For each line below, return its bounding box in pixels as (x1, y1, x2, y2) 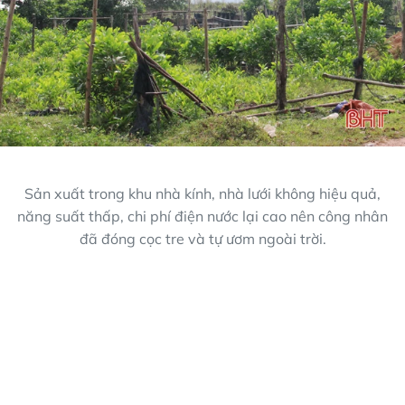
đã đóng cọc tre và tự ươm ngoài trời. (79, 230, 326, 249)
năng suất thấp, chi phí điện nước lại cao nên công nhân (17, 207, 388, 226)
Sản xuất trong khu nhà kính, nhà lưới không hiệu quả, (24, 184, 381, 203)
